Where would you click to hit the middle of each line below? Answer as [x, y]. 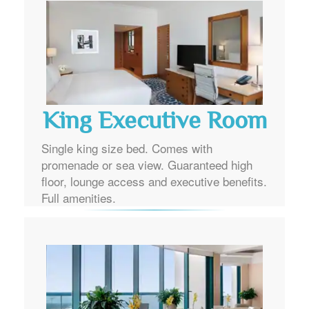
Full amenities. [79, 197]
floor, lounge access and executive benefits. [154, 181]
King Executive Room [154, 122]
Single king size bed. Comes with [127, 148]
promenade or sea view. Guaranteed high [147, 164]
